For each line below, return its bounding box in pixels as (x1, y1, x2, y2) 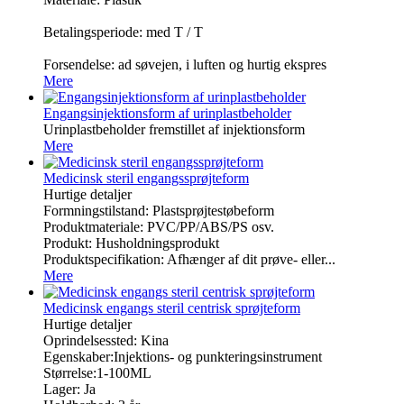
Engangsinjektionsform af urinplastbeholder (43, 105, 291, 121)
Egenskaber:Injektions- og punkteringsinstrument (43, 348, 322, 364)
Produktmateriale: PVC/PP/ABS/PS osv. (43, 218, 274, 234)
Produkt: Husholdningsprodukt (43, 234, 219, 251)
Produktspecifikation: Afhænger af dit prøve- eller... (43, 251, 335, 267)
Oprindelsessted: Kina (43, 332, 169, 348)
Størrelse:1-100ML (43, 364, 151, 381)
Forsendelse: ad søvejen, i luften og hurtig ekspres (43, 56, 326, 72)
